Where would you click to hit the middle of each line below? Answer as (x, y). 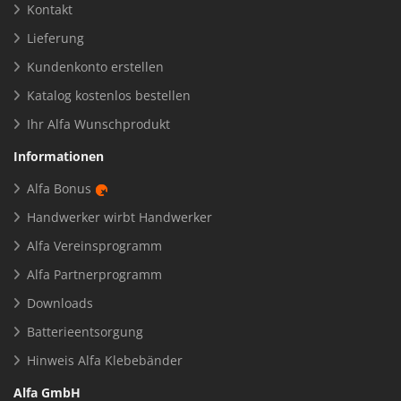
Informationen (59, 157)
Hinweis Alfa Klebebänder (105, 361)
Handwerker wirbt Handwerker (119, 218)
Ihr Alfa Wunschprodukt (98, 124)
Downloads (60, 303)
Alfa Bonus (59, 189)
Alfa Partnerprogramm (94, 275)
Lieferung (55, 38)
